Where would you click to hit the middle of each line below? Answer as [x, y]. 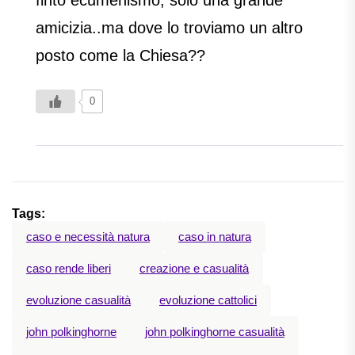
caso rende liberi [69, 269]
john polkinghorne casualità [215, 332]
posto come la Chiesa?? [120, 56]
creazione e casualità [194, 269]
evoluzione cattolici [208, 300]
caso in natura [215, 237]
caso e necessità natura [88, 237]
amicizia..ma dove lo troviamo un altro [169, 28]
